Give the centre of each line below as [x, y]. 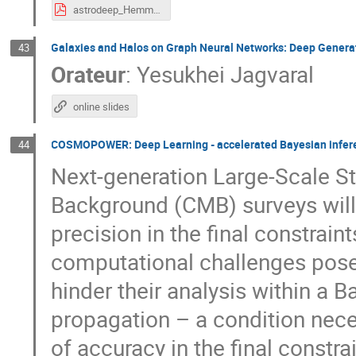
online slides [101, 107]
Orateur [89, 74]
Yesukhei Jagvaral [226, 74]
